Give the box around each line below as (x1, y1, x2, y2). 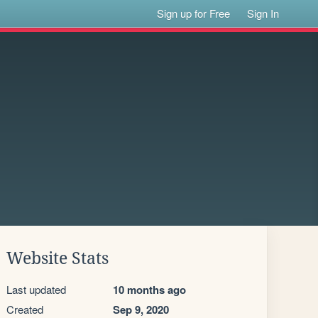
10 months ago (113, 282, 186, 297)
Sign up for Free (157, 6, 231, 21)
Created (6, 302, 43, 317)
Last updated (6, 282, 66, 297)
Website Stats (6, 249, 109, 268)
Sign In (247, 6, 280, 21)
